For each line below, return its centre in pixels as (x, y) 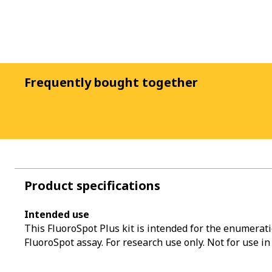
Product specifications (92, 185)
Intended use (57, 214)
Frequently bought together (111, 82)
